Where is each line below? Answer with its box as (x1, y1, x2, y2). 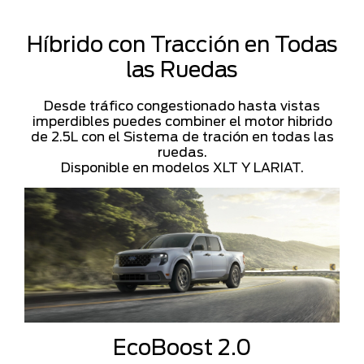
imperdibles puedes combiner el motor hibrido (32, 113, 332, 129)
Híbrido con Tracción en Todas (26, 31, 338, 57)
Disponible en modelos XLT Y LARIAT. (60, 159, 304, 175)
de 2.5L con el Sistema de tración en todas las (30, 128, 334, 145)
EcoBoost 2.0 (112, 335, 252, 361)
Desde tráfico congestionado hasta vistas (44, 97, 320, 114)
